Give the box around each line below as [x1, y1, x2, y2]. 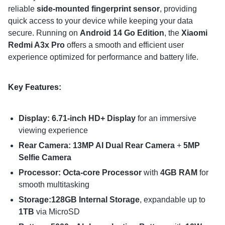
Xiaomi [181, 29, 207, 38]
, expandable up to [139, 195, 205, 204]
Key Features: [8, 82, 61, 91]
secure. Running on [8, 29, 80, 38]
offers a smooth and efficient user [65, 41, 184, 50]
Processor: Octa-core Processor [18, 168, 142, 177]
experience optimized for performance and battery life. [8, 53, 198, 62]
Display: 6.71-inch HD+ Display [18, 114, 136, 123]
